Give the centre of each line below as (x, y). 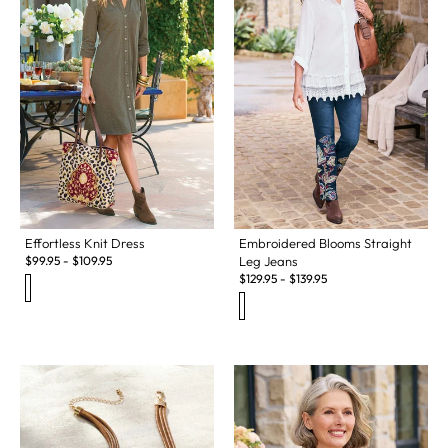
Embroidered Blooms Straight (325, 243)
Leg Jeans (268, 261)
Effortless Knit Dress (85, 243)
